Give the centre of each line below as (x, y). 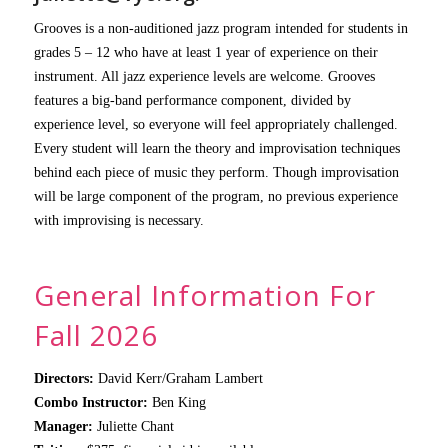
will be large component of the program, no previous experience (215, 196)
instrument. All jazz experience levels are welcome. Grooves (204, 76)
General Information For (204, 294)
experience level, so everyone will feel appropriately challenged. (215, 124)
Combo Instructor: (92, 402)
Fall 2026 (95, 334)
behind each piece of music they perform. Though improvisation (216, 172)
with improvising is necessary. (118, 220)
